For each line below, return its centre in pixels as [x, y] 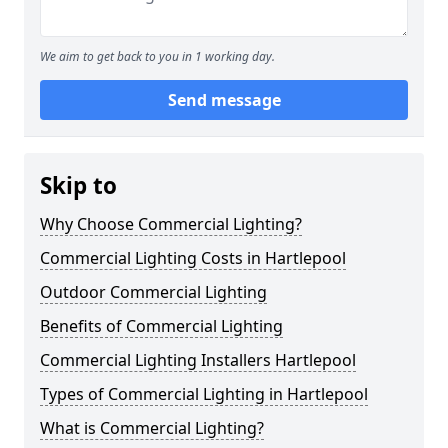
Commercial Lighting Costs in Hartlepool [193, 258]
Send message [224, 100]
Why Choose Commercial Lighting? [171, 224]
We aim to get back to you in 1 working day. [157, 57]
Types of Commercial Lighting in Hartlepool [204, 394]
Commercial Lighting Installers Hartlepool [198, 360]
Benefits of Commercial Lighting [161, 326]
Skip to [78, 186]
